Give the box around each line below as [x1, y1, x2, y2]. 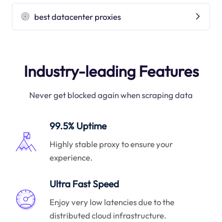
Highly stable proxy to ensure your [50, 138, 173, 149]
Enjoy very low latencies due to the [50, 196, 175, 207]
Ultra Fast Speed [50, 178, 119, 190]
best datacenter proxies [34, 11, 121, 22]
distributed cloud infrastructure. [50, 210, 167, 221]
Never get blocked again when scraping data [29, 90, 193, 101]
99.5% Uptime [50, 120, 107, 132]
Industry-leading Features [23, 61, 199, 81]
